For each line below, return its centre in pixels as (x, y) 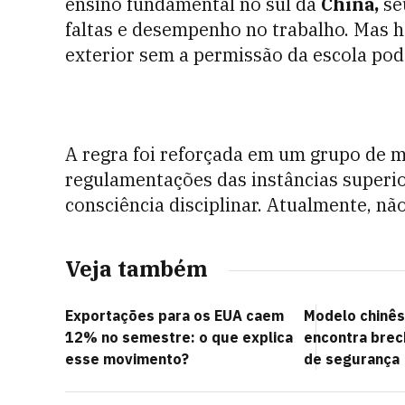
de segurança (352, 359)
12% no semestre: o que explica (179, 337)
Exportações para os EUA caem (174, 316)
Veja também (136, 268)
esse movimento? (127, 359)
